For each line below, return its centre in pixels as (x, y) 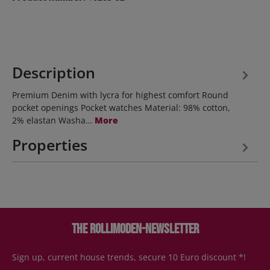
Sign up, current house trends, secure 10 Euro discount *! (129, 257)
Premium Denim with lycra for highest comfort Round (120, 95)
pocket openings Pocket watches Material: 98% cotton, (121, 108)
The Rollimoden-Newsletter (135, 229)
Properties (50, 145)
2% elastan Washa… (53, 121)
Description (54, 73)
